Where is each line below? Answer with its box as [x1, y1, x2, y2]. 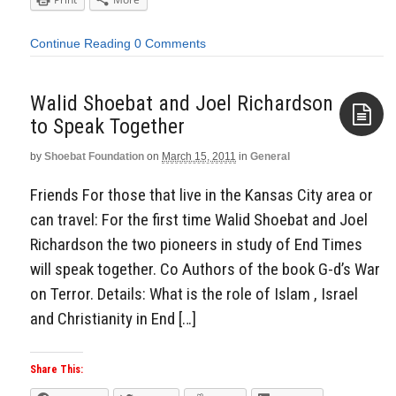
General [250, 149, 290, 163]
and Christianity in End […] [30, 308, 196, 330]
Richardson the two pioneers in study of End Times [30, 234, 362, 255]
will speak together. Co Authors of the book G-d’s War [30, 259, 380, 280]
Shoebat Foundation [44, 149, 144, 163]
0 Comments [134, 36, 206, 51]
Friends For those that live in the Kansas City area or [30, 185, 373, 206]
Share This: [30, 363, 83, 377]
